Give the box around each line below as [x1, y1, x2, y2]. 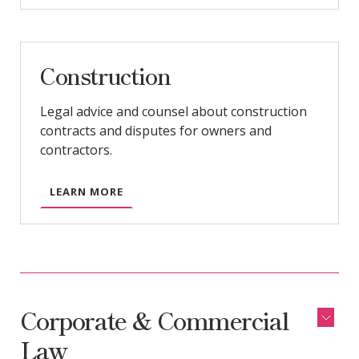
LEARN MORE [49, 184, 123, 200]
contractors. [39, 141, 112, 159]
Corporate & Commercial [19, 302, 289, 338]
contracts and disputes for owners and [39, 122, 272, 140]
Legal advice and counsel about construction [39, 103, 307, 121]
